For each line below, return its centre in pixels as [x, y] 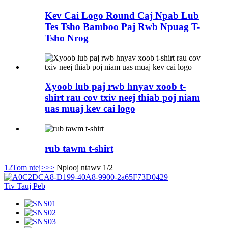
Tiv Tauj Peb [25, 186]
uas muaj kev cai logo [90, 109]
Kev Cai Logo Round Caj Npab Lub [122, 15]
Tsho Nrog [67, 38]
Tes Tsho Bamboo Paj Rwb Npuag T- [122, 26]
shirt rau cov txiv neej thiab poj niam [122, 98]
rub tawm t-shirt [79, 148]
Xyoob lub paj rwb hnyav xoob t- [115, 87]
